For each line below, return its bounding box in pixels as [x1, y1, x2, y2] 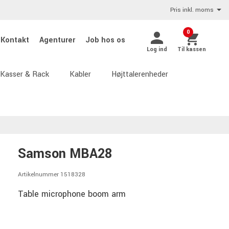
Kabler [70, 69, 91, 80]
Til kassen [177, 45, 206, 53]
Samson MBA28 [18, 145, 112, 163]
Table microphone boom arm [18, 188, 126, 200]
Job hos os [85, 35, 125, 45]
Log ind [147, 45, 167, 53]
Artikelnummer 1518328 [18, 170, 85, 179]
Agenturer [39, 35, 77, 45]
